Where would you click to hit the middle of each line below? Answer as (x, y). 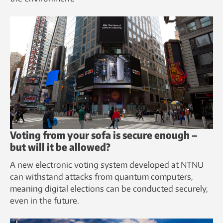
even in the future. (45, 200)
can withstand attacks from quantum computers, (102, 176)
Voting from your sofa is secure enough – (104, 134)
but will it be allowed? (60, 146)
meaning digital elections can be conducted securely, (109, 188)
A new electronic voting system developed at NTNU (107, 165)
